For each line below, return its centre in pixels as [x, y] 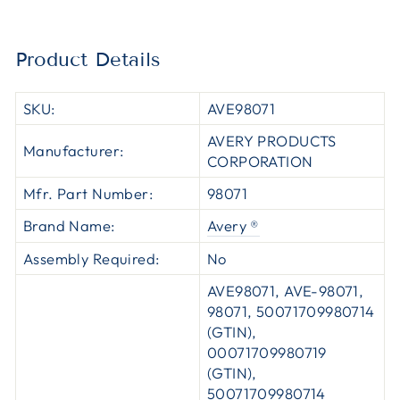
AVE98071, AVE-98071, [286, 290]
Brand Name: [69, 225]
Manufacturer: [74, 150]
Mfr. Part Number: [88, 193]
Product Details [88, 59]
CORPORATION [260, 161]
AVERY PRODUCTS [272, 140]
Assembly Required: [92, 258]
